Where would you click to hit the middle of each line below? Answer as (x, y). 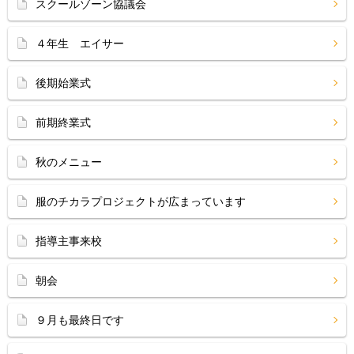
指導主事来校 (69, 241)
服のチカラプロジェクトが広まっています (141, 201)
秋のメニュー (69, 162)
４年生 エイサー (80, 43)
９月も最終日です (80, 320)
